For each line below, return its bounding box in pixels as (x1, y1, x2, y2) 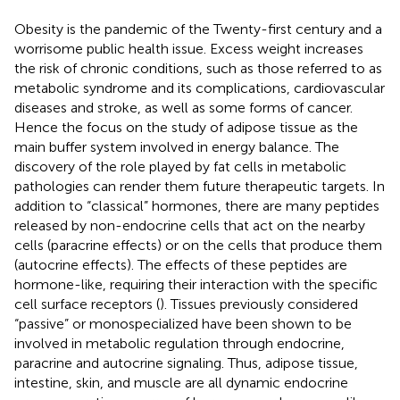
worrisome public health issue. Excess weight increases (14, 39, 363, 57)
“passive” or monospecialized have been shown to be (14, 314, 352, 332)
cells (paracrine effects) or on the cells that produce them (14, 236, 382, 254)
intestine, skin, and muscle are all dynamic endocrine (14, 373, 348, 391)
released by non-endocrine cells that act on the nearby (14, 216, 365, 234)
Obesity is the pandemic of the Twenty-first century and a (14, 20, 382, 37)
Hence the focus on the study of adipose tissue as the (14, 118, 358, 136)
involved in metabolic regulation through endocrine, (14, 334, 345, 352)
